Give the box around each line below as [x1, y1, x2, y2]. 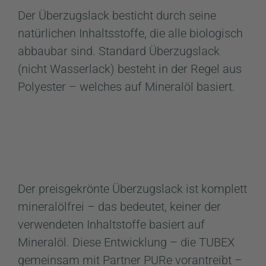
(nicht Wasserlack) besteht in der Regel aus [18, 62, 242, 76]
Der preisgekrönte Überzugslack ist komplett [18, 181, 247, 196]
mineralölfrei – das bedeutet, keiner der [18, 199, 221, 214]
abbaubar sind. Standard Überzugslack [18, 44, 220, 58]
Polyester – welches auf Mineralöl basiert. [18, 80, 235, 94]
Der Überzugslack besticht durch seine [18, 8, 216, 23]
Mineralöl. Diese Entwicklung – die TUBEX [18, 235, 235, 249]
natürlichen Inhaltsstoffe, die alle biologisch [18, 26, 243, 40]
